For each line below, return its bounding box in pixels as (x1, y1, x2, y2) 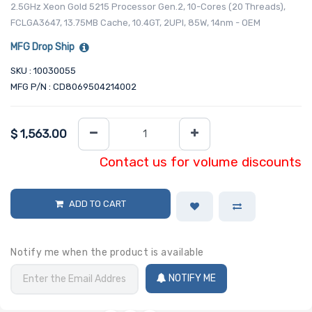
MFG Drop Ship (10, 41, 75, 54)
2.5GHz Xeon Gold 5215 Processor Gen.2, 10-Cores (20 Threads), (10, 1, 286, 13)
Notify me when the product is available (10, 246, 204, 258)
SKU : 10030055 (10, 65, 76, 77)
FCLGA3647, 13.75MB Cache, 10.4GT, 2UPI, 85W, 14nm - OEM (10, 17, 260, 29)
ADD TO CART (68, 198, 126, 209)
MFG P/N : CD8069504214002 (10, 81, 136, 93)
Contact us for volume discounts (100, 153, 302, 170)
